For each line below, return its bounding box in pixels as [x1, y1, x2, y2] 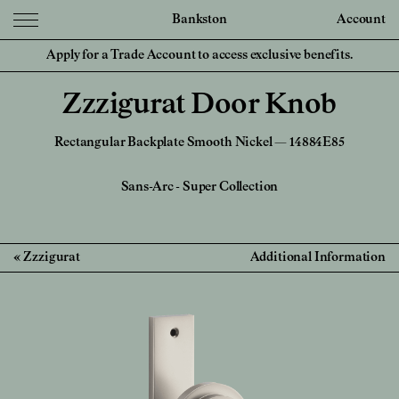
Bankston [172, 12, 227, 26]
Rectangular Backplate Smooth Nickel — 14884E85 [54, 136, 345, 149]
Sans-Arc [120, 181, 176, 193]
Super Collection [182, 181, 279, 193]
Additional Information [249, 251, 386, 265]
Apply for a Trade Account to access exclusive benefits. [46, 49, 353, 61]
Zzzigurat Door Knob [62, 91, 337, 119]
